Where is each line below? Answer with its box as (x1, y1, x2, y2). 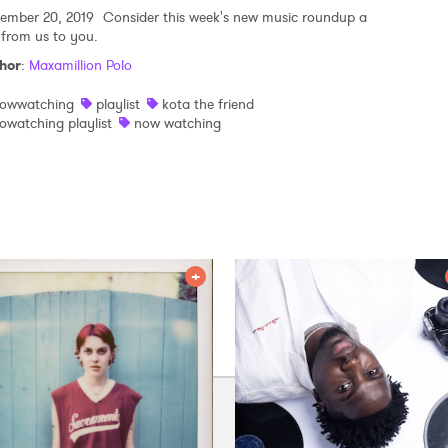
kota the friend (162, 93, 254, 114)
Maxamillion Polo (29, 54, 132, 75)
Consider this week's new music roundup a (99, 6, 367, 27)
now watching (134, 112, 221, 133)
